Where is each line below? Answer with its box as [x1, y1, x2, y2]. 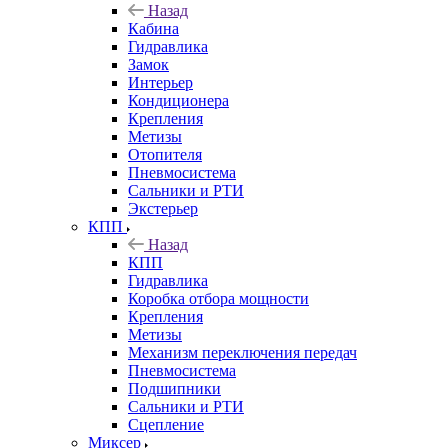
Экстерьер [128, 199, 198, 217]
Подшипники [128, 379, 221, 397]
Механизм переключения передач [128, 343, 357, 361]
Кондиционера [128, 91, 229, 109]
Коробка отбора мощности [128, 289, 309, 307]
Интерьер [128, 73, 193, 91]
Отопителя [128, 145, 202, 163]
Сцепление [128, 415, 204, 433]
